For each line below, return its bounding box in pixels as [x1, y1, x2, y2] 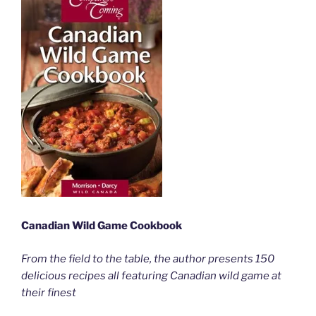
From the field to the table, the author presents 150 [21, 252, 274, 265]
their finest [21, 286, 76, 299]
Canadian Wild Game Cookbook [21, 219, 182, 233]
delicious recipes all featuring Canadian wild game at [21, 269, 281, 282]
